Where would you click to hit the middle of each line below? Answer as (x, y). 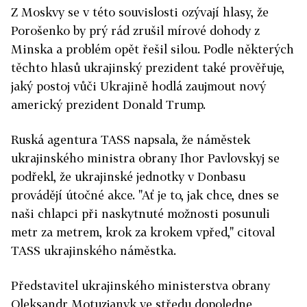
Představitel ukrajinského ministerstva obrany (140, 286)
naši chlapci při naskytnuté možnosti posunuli (140, 214)
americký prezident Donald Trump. (108, 105)
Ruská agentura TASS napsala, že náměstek (131, 140)
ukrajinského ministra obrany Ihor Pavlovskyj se (145, 158)
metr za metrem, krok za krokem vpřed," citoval (143, 232)
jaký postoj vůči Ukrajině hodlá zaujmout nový (138, 86)
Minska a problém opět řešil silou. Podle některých (152, 49)
